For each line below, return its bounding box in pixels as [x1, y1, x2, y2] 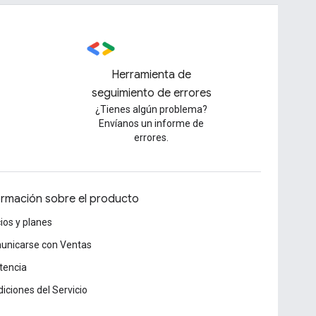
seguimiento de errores [91, 86, 212, 100]
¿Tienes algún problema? [95, 104, 208, 115]
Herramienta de [111, 68, 192, 82]
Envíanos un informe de [99, 118, 205, 129]
